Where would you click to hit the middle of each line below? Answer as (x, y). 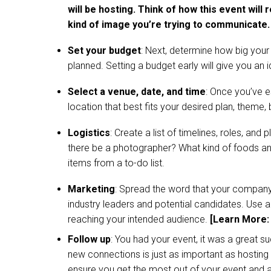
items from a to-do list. (116, 163)
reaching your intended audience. (139, 220)
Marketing (91, 189)
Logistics (89, 133)
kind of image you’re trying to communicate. (169, 25)
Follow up (89, 240)
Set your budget (104, 51)
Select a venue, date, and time (137, 92)
